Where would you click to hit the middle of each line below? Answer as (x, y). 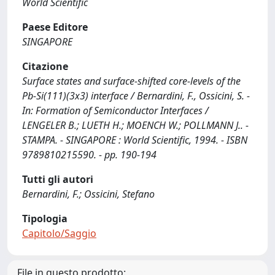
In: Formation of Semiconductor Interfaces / (115, 110)
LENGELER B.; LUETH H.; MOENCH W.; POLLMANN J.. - (135, 125)
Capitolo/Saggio (59, 233)
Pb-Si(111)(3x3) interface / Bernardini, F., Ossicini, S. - (136, 96)
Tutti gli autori (58, 179)
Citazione (45, 66)
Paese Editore (55, 27)
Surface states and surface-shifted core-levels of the (131, 81)
